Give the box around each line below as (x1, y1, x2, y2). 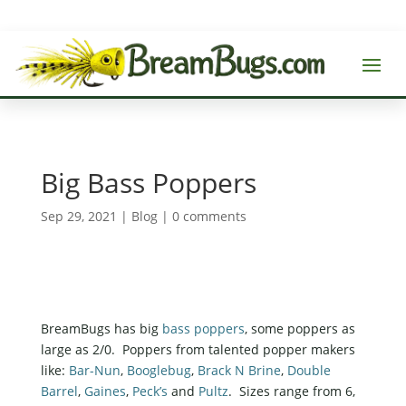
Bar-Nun (68, 361, 121, 379)
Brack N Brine (197, 361, 281, 379)
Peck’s (131, 382, 168, 400)
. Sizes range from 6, (227, 382, 355, 400)
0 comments (171, 207, 246, 225)
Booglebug (126, 361, 191, 379)
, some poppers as (244, 319, 355, 337)
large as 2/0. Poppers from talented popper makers (40, 340, 355, 358)
